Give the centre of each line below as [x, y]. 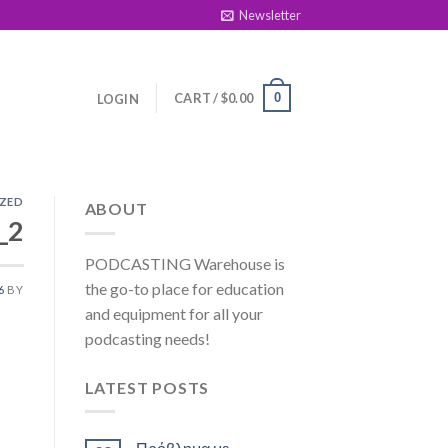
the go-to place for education [184, 288]
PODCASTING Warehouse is [184, 263]
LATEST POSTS [147, 387]
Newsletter [270, 15]
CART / [197, 97]
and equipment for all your [173, 313]
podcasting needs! [147, 338]
